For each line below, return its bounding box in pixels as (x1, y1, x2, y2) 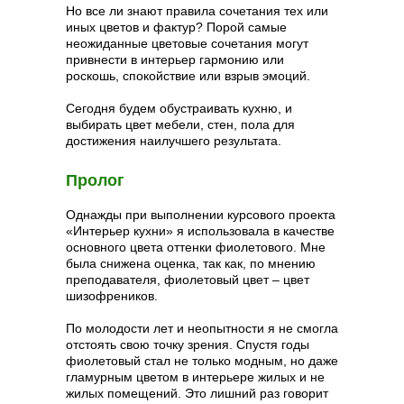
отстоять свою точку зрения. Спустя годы (66, 337, 309, 352)
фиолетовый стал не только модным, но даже (66, 353, 338, 368)
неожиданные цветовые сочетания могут (66, 36, 308, 50)
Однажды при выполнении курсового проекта (66, 207, 335, 222)
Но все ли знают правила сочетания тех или (66, 4, 328, 18)
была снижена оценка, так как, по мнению (66, 256, 316, 271)
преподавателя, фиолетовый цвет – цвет (66, 272, 309, 287)
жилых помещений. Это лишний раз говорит (66, 386, 328, 400)
